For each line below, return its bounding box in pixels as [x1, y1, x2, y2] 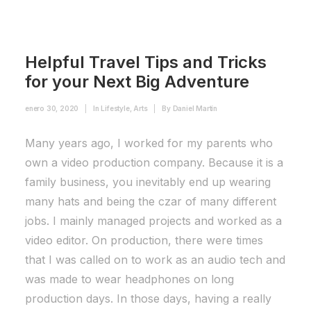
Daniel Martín [172, 104, 218, 112]
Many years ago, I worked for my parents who [25, 136, 273, 150]
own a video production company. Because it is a [25, 155, 283, 169]
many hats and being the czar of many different [25, 194, 276, 208]
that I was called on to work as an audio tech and [25, 253, 285, 267]
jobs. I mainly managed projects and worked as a [25, 214, 282, 228]
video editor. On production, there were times [25, 233, 263, 247]
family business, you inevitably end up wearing [25, 175, 271, 189]
